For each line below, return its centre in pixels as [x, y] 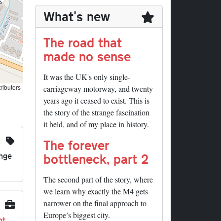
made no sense [87, 56]
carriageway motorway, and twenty [98, 89]
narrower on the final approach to [95, 203]
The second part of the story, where [98, 180]
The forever [76, 145]
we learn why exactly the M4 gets [96, 191]
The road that [83, 42]
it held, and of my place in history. [96, 124]
